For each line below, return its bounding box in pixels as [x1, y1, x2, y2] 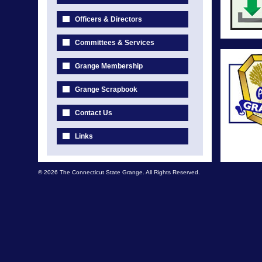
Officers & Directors [75, 15, 142, 23]
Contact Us [75, 109, 112, 117]
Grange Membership [75, 62, 143, 70]
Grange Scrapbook [75, 85, 137, 94]
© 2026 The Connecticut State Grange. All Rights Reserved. [38, 169, 200, 175]
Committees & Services [75, 39, 154, 47]
